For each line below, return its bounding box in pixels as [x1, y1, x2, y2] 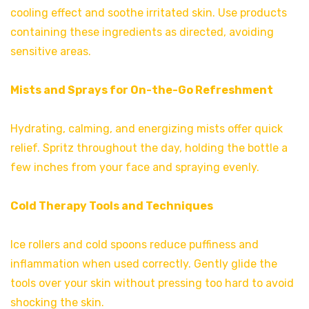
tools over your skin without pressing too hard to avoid [10, 276, 294, 290]
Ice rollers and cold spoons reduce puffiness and [10, 237, 259, 251]
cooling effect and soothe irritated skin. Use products [10, 6, 287, 19]
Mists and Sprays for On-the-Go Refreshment [10, 83, 273, 97]
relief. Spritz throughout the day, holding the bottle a [10, 141, 288, 154]
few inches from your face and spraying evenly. [10, 160, 259, 174]
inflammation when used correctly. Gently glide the [10, 257, 277, 270]
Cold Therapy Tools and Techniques [10, 199, 213, 212]
